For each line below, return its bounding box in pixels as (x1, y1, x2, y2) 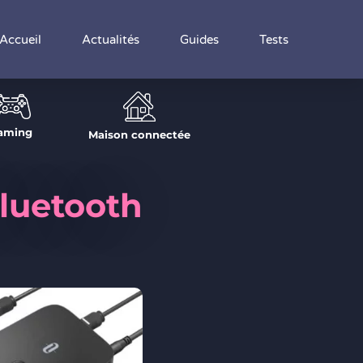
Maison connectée (88, 127, 190, 141)
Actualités (82, 32, 139, 47)
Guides (180, 32, 219, 47)
